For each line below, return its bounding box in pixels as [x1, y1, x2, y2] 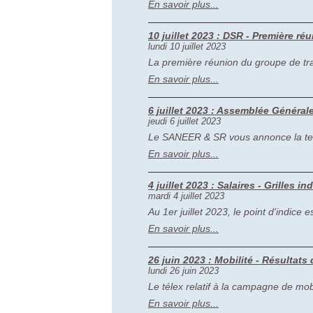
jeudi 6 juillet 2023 [148, 116, 221, 126]
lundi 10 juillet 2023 [148, 41, 226, 52]
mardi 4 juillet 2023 [148, 191, 224, 201]
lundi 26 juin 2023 [148, 265, 219, 276]
